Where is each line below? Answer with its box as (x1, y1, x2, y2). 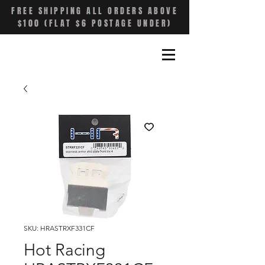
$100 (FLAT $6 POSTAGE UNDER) (17, 17, 172, 30)
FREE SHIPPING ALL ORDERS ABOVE (11, 5, 178, 17)
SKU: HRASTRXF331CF (24, 224, 95, 232)
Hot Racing (24, 240, 105, 260)
